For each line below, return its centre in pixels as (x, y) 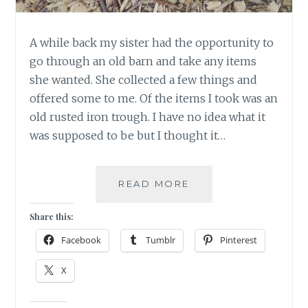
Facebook (81, 240)
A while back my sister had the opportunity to (152, 43)
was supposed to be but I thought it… (128, 136)
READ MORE (154, 184)
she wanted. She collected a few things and (144, 80)
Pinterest (239, 240)
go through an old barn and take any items (143, 62)
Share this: (52, 217)
